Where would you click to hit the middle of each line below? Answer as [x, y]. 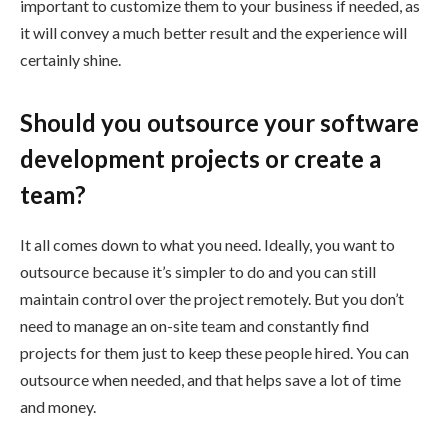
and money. [58, 406]
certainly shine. [70, 59]
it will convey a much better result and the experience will [213, 32]
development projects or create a [200, 158]
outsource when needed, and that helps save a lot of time [210, 379]
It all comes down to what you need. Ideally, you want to [207, 244]
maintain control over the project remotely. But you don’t [212, 298]
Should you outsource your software [219, 122]
